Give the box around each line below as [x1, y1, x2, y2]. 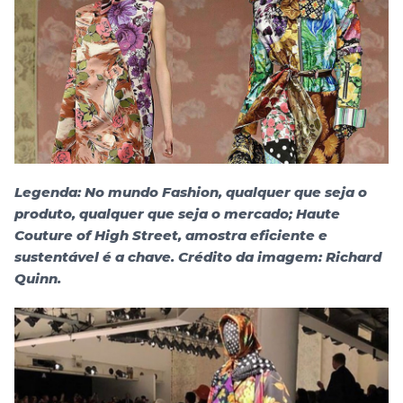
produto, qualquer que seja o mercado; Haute [14, 205, 340, 223]
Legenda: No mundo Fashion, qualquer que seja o [14, 184, 367, 201]
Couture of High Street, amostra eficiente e [14, 227, 327, 245]
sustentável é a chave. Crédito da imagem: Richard [14, 248, 381, 266]
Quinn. [14, 270, 61, 288]
